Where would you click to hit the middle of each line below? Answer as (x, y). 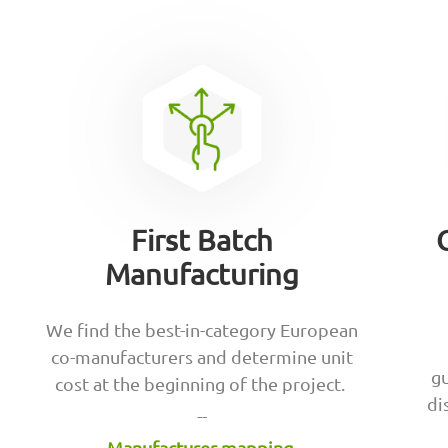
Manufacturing (201, 274)
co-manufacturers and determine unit (201, 357)
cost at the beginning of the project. (201, 384)
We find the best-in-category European (201, 330)
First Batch (201, 240)
